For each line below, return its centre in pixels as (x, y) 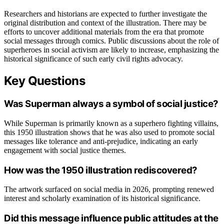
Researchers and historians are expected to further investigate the (105, 14)
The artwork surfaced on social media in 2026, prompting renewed (109, 189)
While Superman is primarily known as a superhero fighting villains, (111, 123)
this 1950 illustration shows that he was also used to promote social (109, 132)
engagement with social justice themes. (65, 150)
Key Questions (45, 81)
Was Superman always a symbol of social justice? (111, 104)
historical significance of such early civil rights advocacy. (93, 59)
